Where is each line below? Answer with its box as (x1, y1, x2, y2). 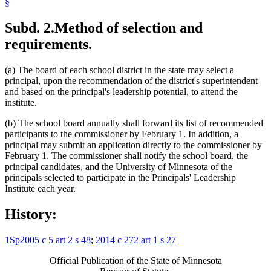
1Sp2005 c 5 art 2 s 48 (5, 235, 91, 246)
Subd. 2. (5, 20, 54, 36)
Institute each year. (5, 183, 76, 194)
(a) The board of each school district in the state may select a (5, 65, 234, 76)
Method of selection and (54, 20, 203, 36)
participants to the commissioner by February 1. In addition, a (5, 129, 238, 140)
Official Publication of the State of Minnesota (49, 255, 222, 266)
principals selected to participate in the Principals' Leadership (5, 172, 236, 183)
